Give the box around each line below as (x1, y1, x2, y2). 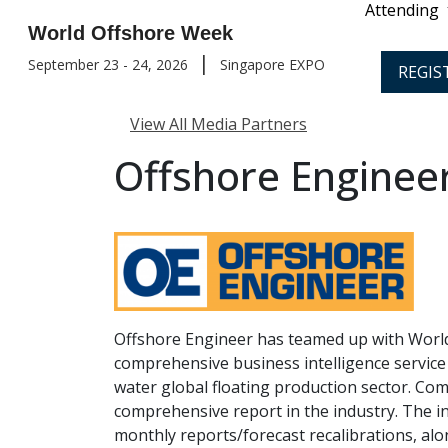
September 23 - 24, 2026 (28, 55, 188, 74)
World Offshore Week (28, 22, 233, 44)
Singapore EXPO (220, 55, 325, 74)
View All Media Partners (130, 113, 307, 135)
